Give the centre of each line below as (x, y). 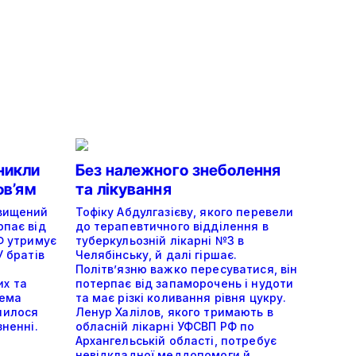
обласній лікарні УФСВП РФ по (165, 327)
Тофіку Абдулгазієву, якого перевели (184, 212)
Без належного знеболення (178, 170)
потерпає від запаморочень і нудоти (184, 284)
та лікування (123, 190)
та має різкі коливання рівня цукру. (181, 298)
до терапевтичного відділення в (172, 226)
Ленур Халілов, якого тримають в (174, 312)
